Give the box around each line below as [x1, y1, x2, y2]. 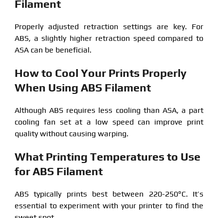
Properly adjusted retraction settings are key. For [14, 21, 204, 31]
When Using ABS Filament [14, 80, 151, 94]
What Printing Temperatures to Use [14, 149, 200, 163]
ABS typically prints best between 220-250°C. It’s [14, 189, 204, 199]
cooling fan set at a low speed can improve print [14, 117, 204, 127]
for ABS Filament [14, 164, 103, 178]
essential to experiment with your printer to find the [14, 200, 204, 210]
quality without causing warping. [14, 128, 128, 138]
